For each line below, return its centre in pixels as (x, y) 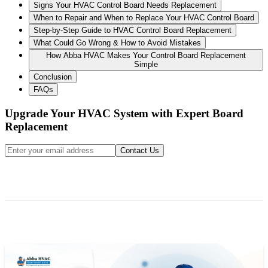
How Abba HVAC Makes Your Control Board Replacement (146, 55)
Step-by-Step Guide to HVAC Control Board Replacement (133, 30)
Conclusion (53, 77)
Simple (146, 64)
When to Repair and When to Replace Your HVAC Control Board (144, 17)
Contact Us (140, 151)
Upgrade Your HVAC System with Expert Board (124, 113)
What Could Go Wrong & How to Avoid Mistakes (117, 42)
